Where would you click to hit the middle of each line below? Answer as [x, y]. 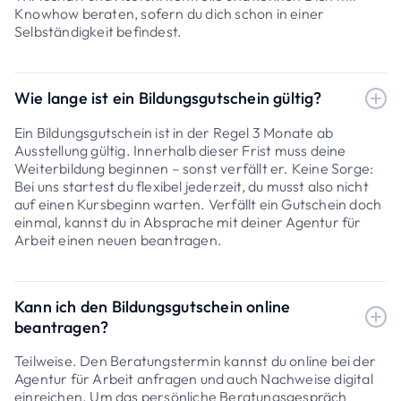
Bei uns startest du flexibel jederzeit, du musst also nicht [192, 186]
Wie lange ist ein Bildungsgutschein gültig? [168, 98]
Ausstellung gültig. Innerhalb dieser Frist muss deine [180, 150]
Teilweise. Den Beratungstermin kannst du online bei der [196, 360]
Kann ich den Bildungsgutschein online [153, 306]
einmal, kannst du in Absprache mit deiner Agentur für [188, 222]
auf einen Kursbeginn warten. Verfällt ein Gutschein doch [198, 204]
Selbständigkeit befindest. [98, 31]
